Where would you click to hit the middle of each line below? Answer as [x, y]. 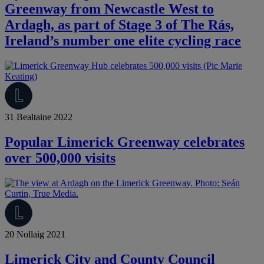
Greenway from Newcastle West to [109, 9]
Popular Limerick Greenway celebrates [125, 142]
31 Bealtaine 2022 [39, 117]
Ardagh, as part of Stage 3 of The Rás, [119, 25]
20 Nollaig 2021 [35, 234]
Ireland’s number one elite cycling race [123, 41]
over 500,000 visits [60, 158]
